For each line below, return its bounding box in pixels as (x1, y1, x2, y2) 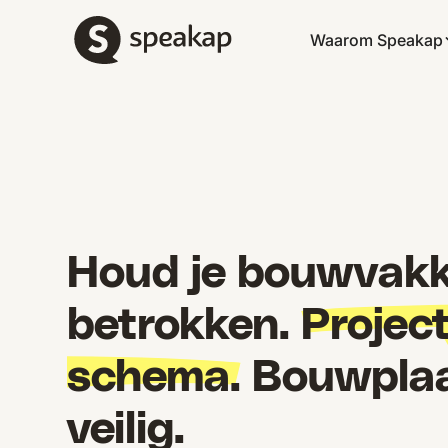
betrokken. (67, 304, 302, 349)
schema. (67, 356, 242, 401)
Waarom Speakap (309, 30, 443, 50)
